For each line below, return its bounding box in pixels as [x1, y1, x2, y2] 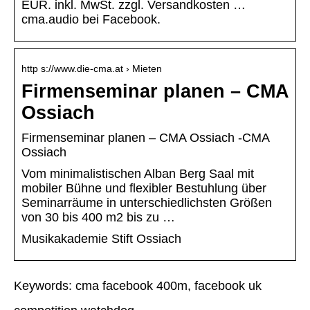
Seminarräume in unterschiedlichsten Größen [21, 196, 272, 210]
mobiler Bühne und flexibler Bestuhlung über [21, 181, 266, 196]
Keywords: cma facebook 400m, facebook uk [14, 279, 262, 293]
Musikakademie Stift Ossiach [21, 232, 181, 246]
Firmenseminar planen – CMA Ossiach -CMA [21, 131, 269, 145]
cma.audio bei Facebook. [21, 12, 161, 27]
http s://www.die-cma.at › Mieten [21, 63, 162, 75]
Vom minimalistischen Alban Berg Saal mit [21, 167, 254, 181]
